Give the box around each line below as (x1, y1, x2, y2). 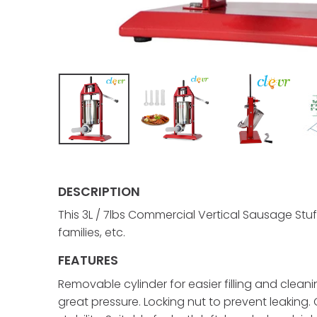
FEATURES (58, 252, 118, 270)
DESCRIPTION (58, 183, 140, 200)
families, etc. (58, 224, 125, 241)
